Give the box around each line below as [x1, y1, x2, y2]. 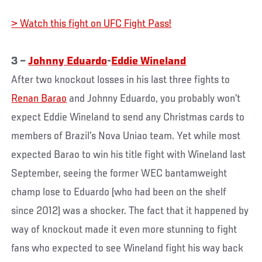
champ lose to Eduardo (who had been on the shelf [11, 186, 227, 198]
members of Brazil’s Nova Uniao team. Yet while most [11, 130, 241, 142]
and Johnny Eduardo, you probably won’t [67, 92, 241, 105]
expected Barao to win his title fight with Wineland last [11, 149, 246, 161]
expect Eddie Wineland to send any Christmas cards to [11, 111, 245, 123]
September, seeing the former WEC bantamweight [11, 167, 227, 180]
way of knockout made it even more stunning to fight [11, 223, 237, 236]
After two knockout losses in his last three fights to [11, 74, 230, 86]
